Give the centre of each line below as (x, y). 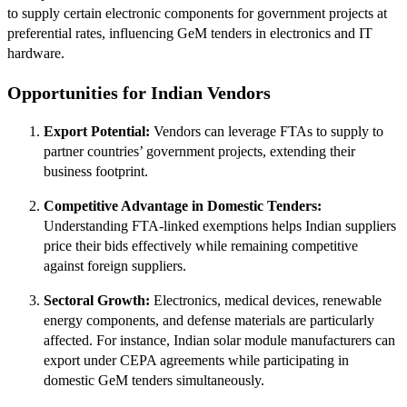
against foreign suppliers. (115, 266)
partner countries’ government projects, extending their (199, 152)
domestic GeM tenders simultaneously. (154, 381)
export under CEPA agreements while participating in (196, 361)
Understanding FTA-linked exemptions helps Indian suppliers (220, 226)
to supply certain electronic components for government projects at (197, 14)
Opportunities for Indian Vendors (139, 92)
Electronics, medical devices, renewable (266, 301)
